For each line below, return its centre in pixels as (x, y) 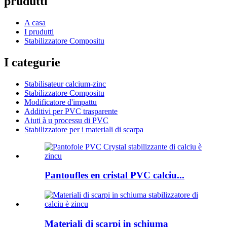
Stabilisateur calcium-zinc (65, 84)
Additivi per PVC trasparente (71, 111)
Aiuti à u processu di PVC (66, 120)
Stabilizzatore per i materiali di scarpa (84, 129)
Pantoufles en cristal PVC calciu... (115, 175)
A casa (35, 22)
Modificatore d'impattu (61, 102)
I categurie (32, 62)
